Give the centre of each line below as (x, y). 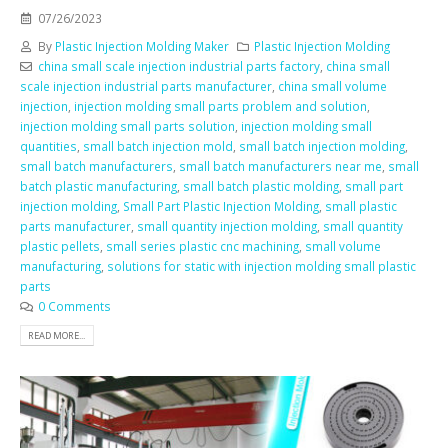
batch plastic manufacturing (98, 185)
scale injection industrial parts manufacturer (146, 85)
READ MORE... (57, 335)
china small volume (332, 85)
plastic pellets (60, 245)
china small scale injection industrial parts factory (178, 65)
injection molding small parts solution (127, 125)
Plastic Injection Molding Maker (141, 45)
